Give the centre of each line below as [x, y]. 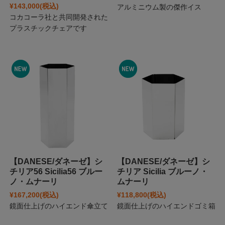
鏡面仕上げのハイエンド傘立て [59, 206]
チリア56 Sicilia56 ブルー [56, 171]
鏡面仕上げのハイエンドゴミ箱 [166, 206]
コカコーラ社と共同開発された [59, 17]
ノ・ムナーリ [33, 181]
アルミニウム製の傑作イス [159, 7]
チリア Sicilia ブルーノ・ [162, 171]
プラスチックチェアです [48, 28]
